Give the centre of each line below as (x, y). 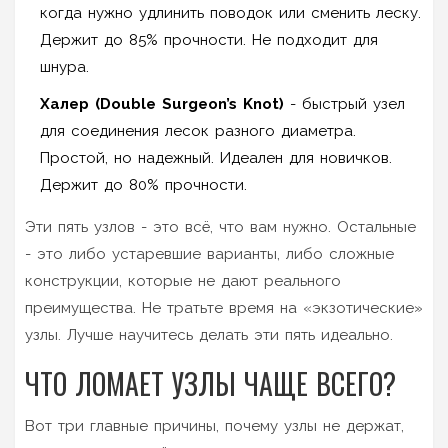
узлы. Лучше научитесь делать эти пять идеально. (209, 334)
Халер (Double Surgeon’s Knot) (162, 103)
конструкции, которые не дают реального (183, 280)
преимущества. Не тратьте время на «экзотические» (224, 307)
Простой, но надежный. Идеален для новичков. (216, 157)
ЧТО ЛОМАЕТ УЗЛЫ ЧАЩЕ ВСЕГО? (210, 383)
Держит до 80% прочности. (143, 184)
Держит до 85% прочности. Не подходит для (209, 39)
